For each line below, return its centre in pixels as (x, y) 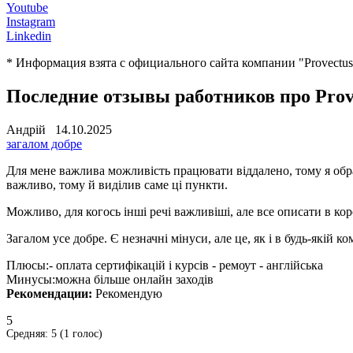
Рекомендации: (49, 293)
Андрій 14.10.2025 (59, 129)
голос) (86, 333)
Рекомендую (129, 293)
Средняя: (29, 333)
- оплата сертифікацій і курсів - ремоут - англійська (186, 265)
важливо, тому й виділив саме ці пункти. (117, 184)
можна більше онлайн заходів (134, 279)
